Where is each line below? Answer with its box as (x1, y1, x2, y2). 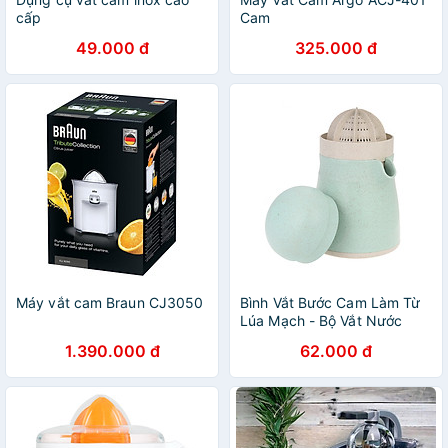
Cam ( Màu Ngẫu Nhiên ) (240, 330, 405, 347)
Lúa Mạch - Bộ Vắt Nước (240, 312, 403, 329)
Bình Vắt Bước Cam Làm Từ (240, 294, 421, 311)
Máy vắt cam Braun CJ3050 (16, 294, 204, 311)
